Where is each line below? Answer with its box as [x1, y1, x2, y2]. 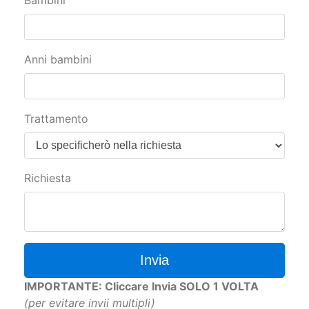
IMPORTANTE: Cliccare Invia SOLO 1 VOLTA [24, 279, 259, 294]
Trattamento [24, 112, 88, 126]
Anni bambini [24, 52, 92, 67]
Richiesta [24, 171, 71, 186]
